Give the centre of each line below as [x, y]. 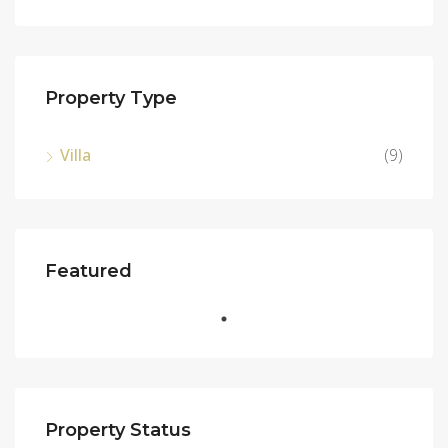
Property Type [111, 98]
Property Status [118, 430]
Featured [88, 271]
